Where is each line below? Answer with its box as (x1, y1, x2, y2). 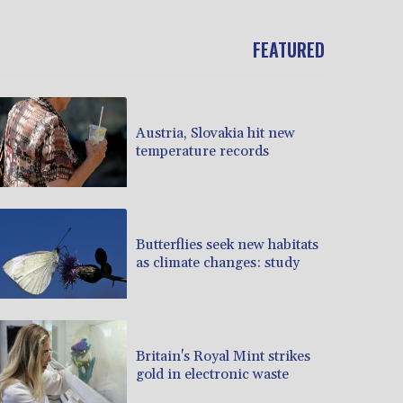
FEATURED (253, 36, 325, 64)
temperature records (136, 141, 269, 160)
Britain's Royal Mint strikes (136, 346, 310, 365)
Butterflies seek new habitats (136, 235, 318, 254)
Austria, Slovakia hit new (136, 123, 295, 142)
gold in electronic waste (136, 364, 289, 383)
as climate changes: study (136, 253, 300, 272)
